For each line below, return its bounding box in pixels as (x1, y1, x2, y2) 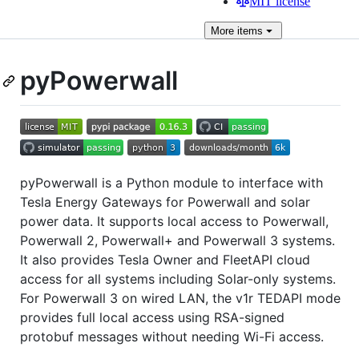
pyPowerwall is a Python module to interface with (20, 174, 323, 191)
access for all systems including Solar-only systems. (20, 270, 336, 287)
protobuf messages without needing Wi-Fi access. (20, 328, 324, 345)
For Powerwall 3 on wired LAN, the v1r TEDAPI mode (20, 289, 341, 306)
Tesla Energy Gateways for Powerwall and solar (20, 193, 310, 210)
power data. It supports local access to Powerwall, (20, 212, 329, 229)
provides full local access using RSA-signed (20, 309, 284, 325)
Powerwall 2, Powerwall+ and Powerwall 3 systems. (20, 232, 335, 248)
